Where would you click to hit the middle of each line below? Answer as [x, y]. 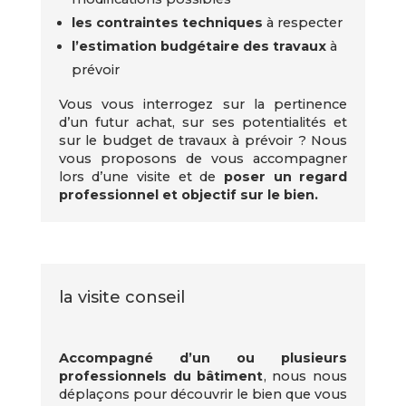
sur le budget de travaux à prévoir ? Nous [203, 140]
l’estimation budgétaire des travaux [201, 46]
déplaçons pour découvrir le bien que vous [203, 394]
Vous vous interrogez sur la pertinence [203, 104]
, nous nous [305, 376]
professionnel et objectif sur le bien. [190, 194]
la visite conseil [121, 297]
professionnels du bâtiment [161, 376]
